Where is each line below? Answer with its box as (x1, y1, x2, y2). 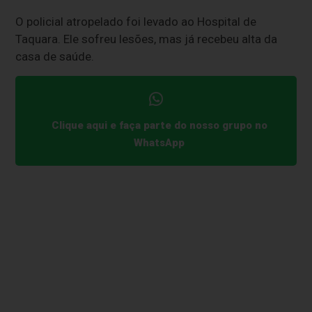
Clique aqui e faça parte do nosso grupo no (51, 118, 267, 132)
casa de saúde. (15, 49, 95, 63)
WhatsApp (134, 136, 185, 149)
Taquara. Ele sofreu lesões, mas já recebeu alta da (15, 31, 278, 46)
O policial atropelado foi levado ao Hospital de (15, 14, 257, 29)
